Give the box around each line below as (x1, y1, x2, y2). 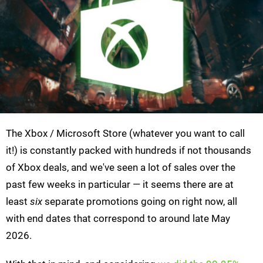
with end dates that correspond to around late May (6, 213, 230, 225)
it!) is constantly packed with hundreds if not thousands (6, 144, 251, 157)
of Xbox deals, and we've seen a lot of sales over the (6, 161, 235, 174)
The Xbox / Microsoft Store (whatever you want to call (6, 127, 245, 140)
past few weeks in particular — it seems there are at (6, 178, 234, 191)
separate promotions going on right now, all (42, 195, 237, 208)
